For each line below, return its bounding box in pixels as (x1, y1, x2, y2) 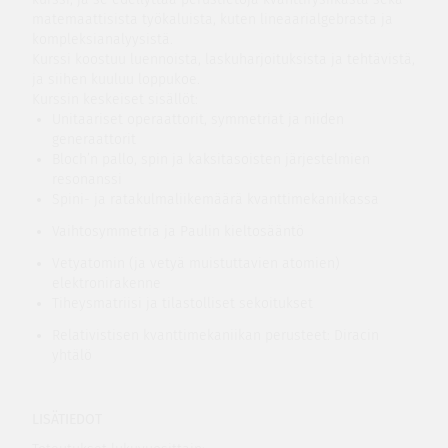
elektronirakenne (51, 275, 161, 292)
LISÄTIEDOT (31, 411, 102, 428)
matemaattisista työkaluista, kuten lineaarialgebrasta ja (31, 11, 393, 28)
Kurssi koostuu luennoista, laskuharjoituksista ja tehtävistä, (31, 51, 415, 68)
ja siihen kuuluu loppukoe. (31, 71, 200, 88)
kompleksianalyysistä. (31, 31, 173, 48)
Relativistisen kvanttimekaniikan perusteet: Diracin (51, 327, 379, 344)
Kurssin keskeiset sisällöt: (31, 91, 198, 108)
